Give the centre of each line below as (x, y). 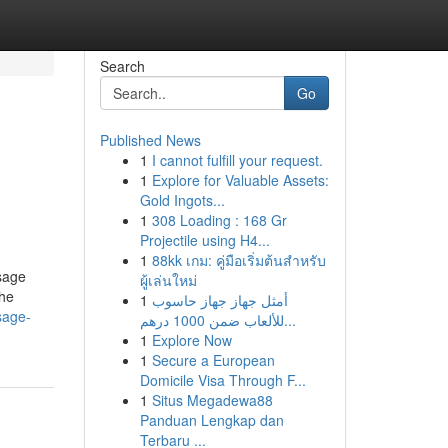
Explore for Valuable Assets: (240, 180)
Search (122, 66)
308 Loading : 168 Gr (219, 220)
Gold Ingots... (182, 200)
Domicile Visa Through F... (222, 380)
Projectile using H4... (204, 240)
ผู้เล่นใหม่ (168, 280)
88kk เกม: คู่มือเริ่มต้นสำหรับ (238, 260)
